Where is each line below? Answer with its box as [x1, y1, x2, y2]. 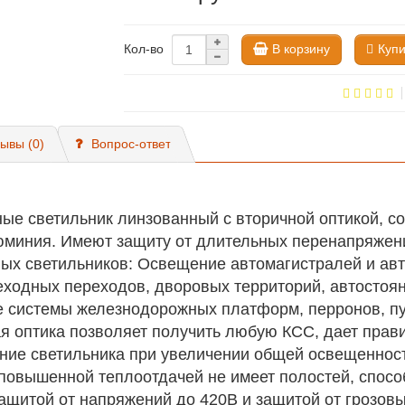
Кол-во [124, 42, 165, 57]
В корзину [272, 41, 331, 56]
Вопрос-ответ [91, 137, 171, 152]
